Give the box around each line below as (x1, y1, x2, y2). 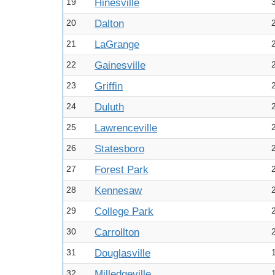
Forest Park (95, 164, 149, 176)
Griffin (95, 80, 123, 92)
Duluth (95, 101, 124, 113)
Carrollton (95, 227, 139, 238)
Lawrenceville (95, 122, 157, 134)
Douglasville (95, 247, 150, 259)
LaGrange (95, 39, 139, 50)
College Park (95, 206, 153, 217)
